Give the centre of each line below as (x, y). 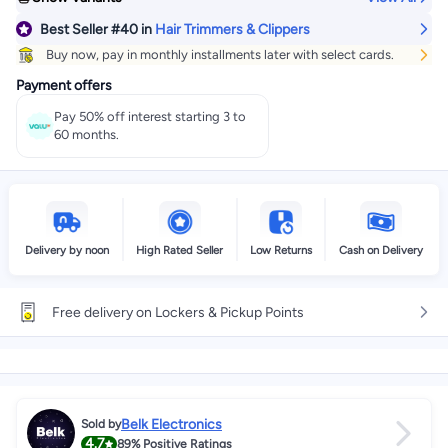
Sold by (101, 424)
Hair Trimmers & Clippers (232, 29)
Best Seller (74, 29)
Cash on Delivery (380, 250)
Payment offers (64, 85)
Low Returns (280, 250)
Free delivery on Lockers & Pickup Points (178, 312)
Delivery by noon (67, 250)
